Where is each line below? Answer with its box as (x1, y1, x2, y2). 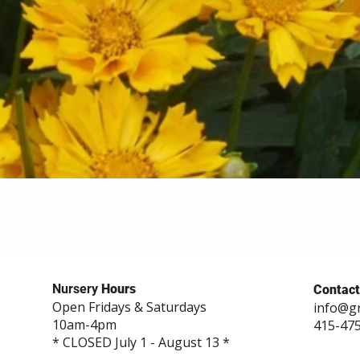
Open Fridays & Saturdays (52, 297, 207, 316)
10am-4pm (52, 315, 117, 333)
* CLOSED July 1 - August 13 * (52, 333, 230, 351)
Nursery (52, 280, 98, 297)
